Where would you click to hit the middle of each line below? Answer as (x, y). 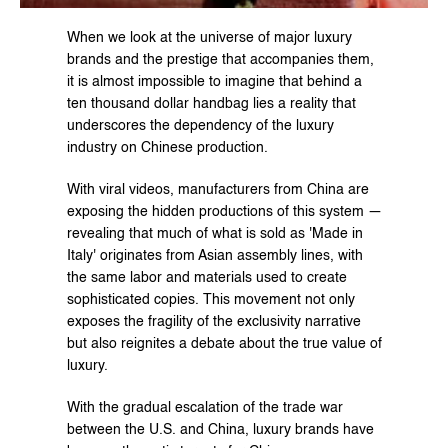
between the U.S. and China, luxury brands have (220, 430)
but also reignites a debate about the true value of (224, 344)
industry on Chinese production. (167, 148)
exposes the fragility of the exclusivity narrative (213, 322)
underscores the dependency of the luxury (200, 126)
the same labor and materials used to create (206, 278)
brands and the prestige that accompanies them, (220, 60)
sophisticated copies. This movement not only (210, 300)
